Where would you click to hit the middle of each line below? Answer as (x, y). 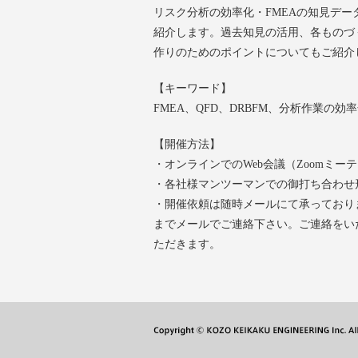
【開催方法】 (187, 144)
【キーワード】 (193, 88)
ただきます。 (187, 244)
